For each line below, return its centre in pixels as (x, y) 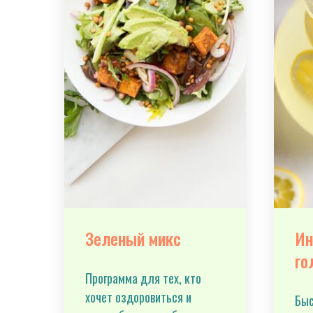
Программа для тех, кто (143, 278)
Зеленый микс (133, 238)
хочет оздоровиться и (138, 297)
